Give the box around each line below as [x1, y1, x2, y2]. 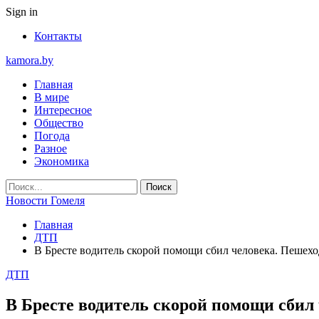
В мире [34, 91, 69, 103]
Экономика [34, 155, 89, 167]
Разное [34, 142, 67, 155]
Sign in [6, 6, 38, 18]
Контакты [34, 30, 82, 42]
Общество [34, 117, 83, 129]
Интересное [34, 104, 92, 116]
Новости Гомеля [6, 194, 85, 206]
